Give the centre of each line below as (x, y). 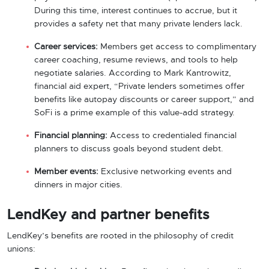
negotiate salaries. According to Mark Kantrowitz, (133, 73)
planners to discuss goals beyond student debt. (129, 149)
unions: (21, 249)
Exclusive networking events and (165, 172)
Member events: (66, 172)
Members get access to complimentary (177, 47)
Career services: (66, 47)
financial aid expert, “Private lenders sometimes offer (139, 86)
